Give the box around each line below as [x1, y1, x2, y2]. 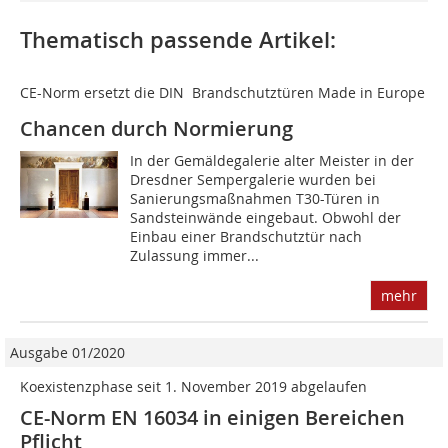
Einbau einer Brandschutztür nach [130, 227, 363, 247]
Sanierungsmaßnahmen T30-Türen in [130, 189, 381, 209]
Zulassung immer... [130, 246, 260, 266]
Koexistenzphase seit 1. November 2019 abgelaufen [20, 377, 367, 397]
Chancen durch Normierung [20, 115, 293, 143]
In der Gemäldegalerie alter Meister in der [130, 151, 415, 171]
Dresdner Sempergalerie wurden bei [130, 170, 377, 190]
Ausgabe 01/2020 [10, 343, 125, 363]
